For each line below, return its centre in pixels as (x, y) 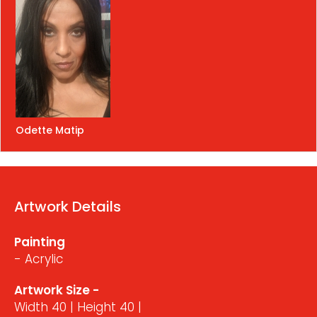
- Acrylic (39, 259)
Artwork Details (68, 206)
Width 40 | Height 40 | (78, 307)
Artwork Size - (57, 290)
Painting (40, 242)
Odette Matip (50, 130)
